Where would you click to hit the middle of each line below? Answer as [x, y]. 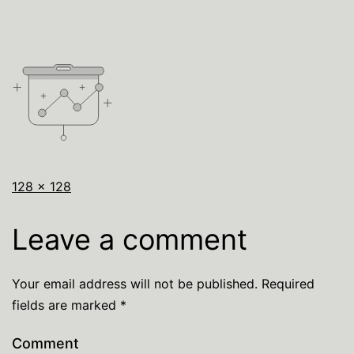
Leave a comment [130, 239]
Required [286, 284]
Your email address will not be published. [135, 284]
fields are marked [66, 305]
